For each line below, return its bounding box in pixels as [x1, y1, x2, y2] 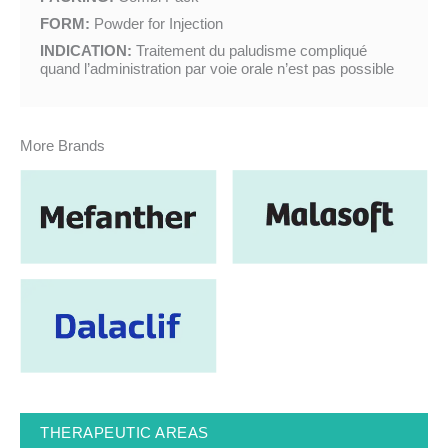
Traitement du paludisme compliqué [136, 42, 367, 59]
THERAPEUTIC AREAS [40, 424, 209, 441]
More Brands [20, 137, 105, 154]
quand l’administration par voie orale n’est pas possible [40, 60, 394, 77]
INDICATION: [40, 42, 136, 59]
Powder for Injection [94, 16, 223, 33]
